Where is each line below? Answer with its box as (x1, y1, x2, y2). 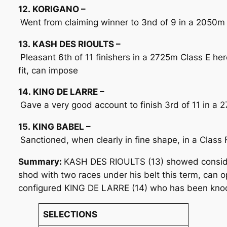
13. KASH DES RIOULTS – (18, 39, 121, 49)
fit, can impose (18, 65, 78, 75)
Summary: (18, 157, 64, 167)
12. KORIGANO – (18, 4, 86, 14)
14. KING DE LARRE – (18, 87, 104, 97)
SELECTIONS (43, 209, 98, 219)
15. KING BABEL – (18, 122, 91, 132)
